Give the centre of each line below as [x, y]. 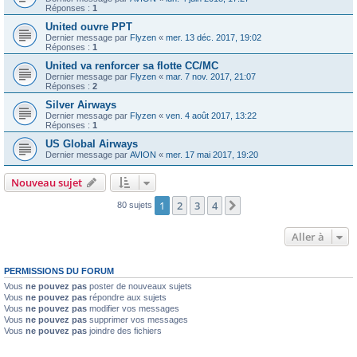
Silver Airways [81, 105]
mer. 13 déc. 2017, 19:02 [214, 38]
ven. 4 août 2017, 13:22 [211, 116]
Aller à [308, 237]
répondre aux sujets [127, 298]
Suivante [264, 207]
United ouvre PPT [89, 27]
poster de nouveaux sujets [139, 286]
